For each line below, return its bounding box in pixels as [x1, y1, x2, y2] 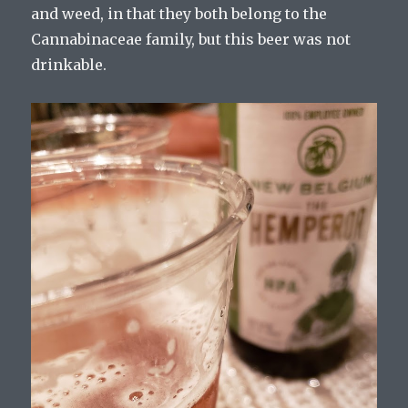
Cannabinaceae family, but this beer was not [31, 29, 352, 48]
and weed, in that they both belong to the [31, 4, 328, 23]
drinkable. [31, 55, 107, 74]
